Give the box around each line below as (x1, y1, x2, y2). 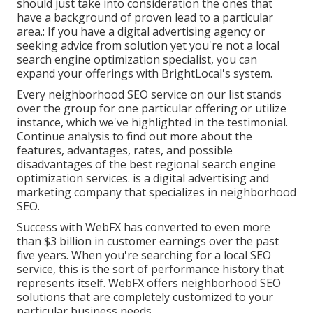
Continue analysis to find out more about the (17, 128, 252, 144)
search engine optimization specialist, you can (17, 51, 257, 67)
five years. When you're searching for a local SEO (17, 247, 271, 263)
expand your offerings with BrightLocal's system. (17, 65, 272, 81)
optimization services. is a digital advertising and (17, 170, 269, 186)
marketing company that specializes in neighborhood (17, 184, 296, 200)
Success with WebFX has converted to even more (17, 219, 270, 235)
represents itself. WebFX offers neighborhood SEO (17, 275, 281, 291)
